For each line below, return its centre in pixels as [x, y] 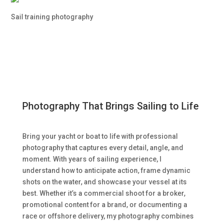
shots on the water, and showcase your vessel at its [104, 182]
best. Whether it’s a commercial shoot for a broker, [104, 193]
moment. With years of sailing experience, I [92, 159]
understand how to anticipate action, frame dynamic [106, 170]
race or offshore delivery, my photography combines [108, 216]
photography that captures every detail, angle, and [103, 148]
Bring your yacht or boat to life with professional [100, 136]
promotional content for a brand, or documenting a [105, 205]
